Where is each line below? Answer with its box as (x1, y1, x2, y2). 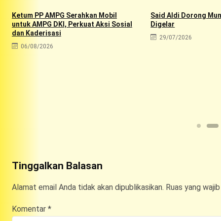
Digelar (150, 20, 175, 28)
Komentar (12, 204, 48, 214)
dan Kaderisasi (12, 29, 61, 37)
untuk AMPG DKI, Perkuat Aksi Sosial (12, 20, 132, 28)
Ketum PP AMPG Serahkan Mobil (12, 11, 117, 19)
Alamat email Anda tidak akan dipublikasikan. (12, 182, 164, 192)
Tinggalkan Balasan (12, 159, 103, 172)
